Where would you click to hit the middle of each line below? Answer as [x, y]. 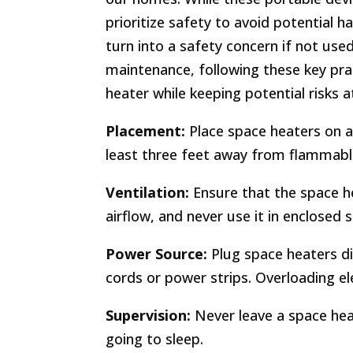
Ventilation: [148, 192]
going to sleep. [155, 339]
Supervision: [149, 315]
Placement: [146, 131]
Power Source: [157, 254]
